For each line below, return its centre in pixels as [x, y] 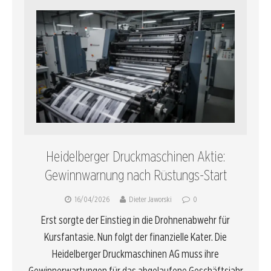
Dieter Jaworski [150, 199]
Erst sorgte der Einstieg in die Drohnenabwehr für [135, 220]
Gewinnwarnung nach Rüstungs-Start [135, 175]
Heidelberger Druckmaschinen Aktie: [135, 156]
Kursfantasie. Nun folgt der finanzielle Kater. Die [135, 237]
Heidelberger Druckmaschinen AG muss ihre [135, 254]
